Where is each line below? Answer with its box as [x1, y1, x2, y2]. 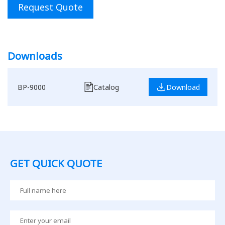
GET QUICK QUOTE [10, 156, 102, 170]
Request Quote [18, 1, 83, 13]
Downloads [8, 49, 62, 63]
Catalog [93, 82, 119, 92]
